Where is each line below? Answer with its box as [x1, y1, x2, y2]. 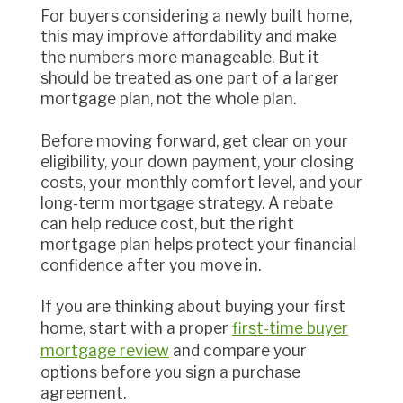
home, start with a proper [40, 318, 232, 338]
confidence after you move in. [40, 255, 261, 274]
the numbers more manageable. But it [40, 47, 319, 67]
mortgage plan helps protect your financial [40, 234, 356, 254]
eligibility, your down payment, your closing [40, 151, 354, 171]
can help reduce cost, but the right [40, 213, 294, 233]
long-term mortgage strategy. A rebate [40, 193, 333, 212]
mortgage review [40, 341, 169, 361]
